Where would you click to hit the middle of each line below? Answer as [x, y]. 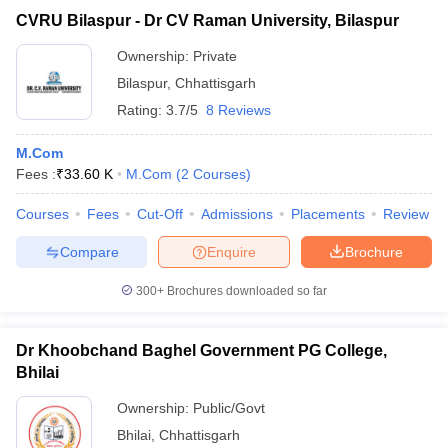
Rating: [141, 110]
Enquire [231, 251]
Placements [328, 214]
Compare [89, 251]
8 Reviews [238, 110]
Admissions [237, 214]
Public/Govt [229, 408]
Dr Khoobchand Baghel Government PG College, [201, 350]
